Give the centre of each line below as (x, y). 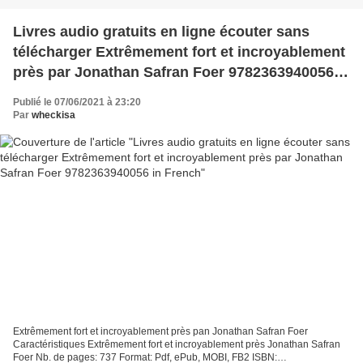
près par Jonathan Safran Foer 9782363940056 (173, 72)
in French (46, 92)
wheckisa (53, 115)
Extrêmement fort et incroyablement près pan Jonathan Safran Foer (160, 332)
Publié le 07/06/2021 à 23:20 (77, 102)
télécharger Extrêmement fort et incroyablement (179, 51)
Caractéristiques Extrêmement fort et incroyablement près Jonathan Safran (177, 345)
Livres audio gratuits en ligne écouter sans (161, 31)
